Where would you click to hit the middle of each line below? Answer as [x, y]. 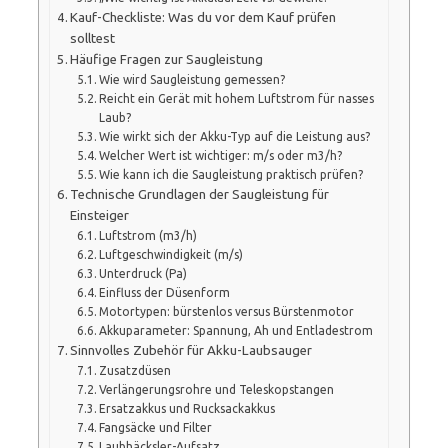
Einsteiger [100, 215]
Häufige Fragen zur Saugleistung [167, 59]
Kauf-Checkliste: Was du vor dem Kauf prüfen [203, 17]
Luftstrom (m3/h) [148, 235]
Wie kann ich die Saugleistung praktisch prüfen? [231, 174]
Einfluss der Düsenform [165, 292]
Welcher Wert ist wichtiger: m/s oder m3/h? [221, 155]
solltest [93, 38]
